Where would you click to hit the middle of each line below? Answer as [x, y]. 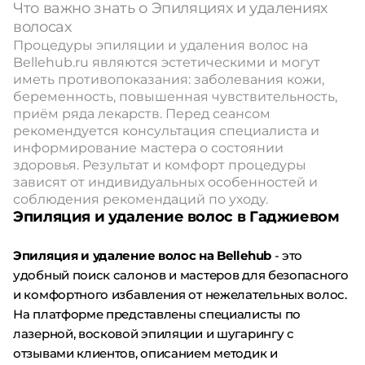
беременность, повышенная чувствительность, [175, 97]
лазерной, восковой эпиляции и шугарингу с [154, 334]
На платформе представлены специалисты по [157, 314]
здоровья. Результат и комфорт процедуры [160, 165]
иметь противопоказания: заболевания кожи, [169, 79]
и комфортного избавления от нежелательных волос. [180, 295]
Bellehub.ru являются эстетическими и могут [167, 62]
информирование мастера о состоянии [148, 148]
